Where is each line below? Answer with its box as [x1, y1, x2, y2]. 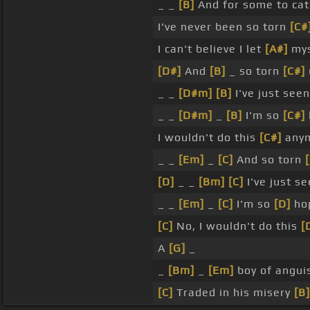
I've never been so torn [157, 20, 290, 34]
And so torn [232, 153, 305, 167]
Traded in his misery [172, 286, 294, 300]
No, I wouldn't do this [172, 219, 301, 233]
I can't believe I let [157, 42, 265, 56]
